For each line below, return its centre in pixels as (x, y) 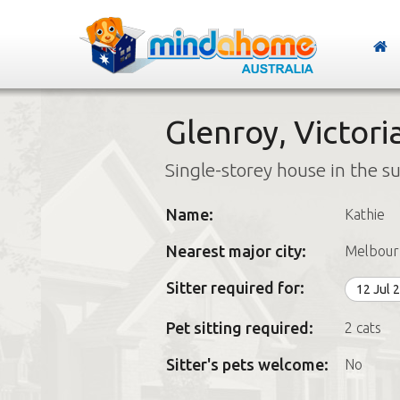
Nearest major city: (236, 251)
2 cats (362, 328)
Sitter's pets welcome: (247, 364)
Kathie (364, 214)
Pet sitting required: (239, 328)
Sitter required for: (235, 287)
